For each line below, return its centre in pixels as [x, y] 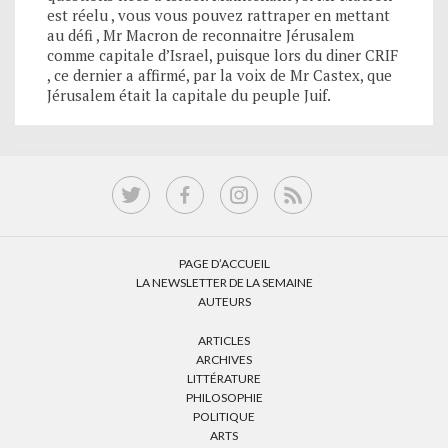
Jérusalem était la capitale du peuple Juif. [189, 94]
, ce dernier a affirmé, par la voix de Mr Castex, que [219, 74]
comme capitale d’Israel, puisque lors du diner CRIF [222, 54]
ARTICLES [224, 340]
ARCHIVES [224, 359]
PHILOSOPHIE [224, 397]
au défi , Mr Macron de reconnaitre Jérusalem [200, 34]
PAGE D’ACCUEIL [224, 263]
